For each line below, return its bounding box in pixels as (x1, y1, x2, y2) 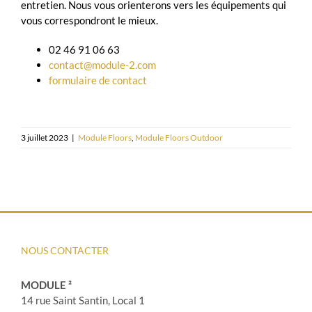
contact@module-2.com (49, 58, 156, 71)
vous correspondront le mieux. (21, 13, 158, 26)
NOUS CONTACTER (21, 244, 109, 256)
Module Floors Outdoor (135, 132, 223, 143)
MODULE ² (21, 278, 72, 291)
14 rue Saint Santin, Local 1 (21, 293, 145, 306)
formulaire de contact (49, 73, 147, 86)
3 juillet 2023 (21, 132, 68, 143)
